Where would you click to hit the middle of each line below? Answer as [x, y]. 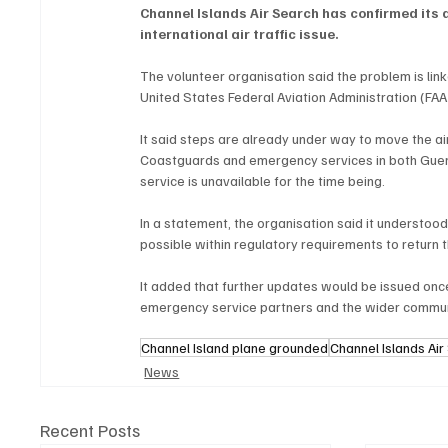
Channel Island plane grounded [235, 347]
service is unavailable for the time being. [263, 180]
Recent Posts [90, 429]
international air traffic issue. [240, 33]
